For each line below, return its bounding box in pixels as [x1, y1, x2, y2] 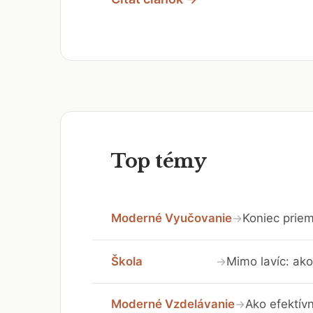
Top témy [111, 149, 207, 173]
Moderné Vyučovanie [111, 211, 232, 226]
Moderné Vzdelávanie [111, 297, 235, 312]
